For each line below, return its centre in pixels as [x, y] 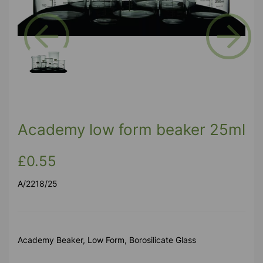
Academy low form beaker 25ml [131, 130]
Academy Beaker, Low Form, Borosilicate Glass [107, 240]
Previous [64, 67]
